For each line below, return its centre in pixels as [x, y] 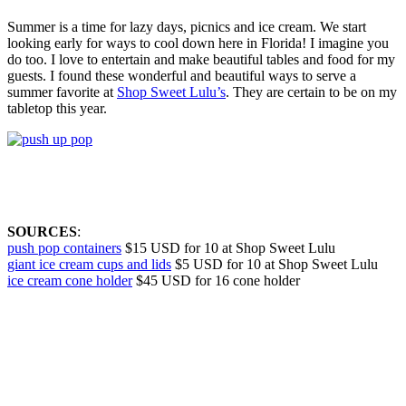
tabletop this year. [57, 109]
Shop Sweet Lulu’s [171, 92]
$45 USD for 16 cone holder [216, 281]
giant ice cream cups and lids [89, 265]
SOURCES [42, 232]
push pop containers [64, 248]
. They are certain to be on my [311, 92]
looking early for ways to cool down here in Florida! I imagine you [198, 43]
